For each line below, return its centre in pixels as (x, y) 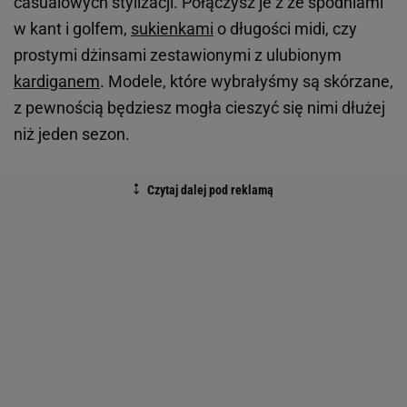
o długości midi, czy (285, 29)
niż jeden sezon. (72, 134)
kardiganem (57, 82)
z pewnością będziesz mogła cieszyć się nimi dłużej (199, 108)
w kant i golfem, (72, 29)
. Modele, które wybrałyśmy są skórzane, (247, 82)
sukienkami (172, 29)
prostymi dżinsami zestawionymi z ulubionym (178, 55)
